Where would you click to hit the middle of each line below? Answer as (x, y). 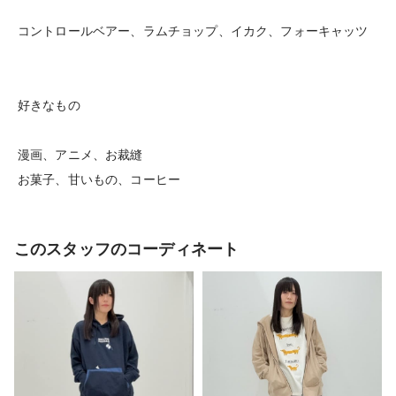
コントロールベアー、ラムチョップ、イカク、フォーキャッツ (193, 31)
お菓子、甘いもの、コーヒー (99, 179)
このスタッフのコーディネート (127, 249)
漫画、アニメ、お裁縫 (80, 155)
